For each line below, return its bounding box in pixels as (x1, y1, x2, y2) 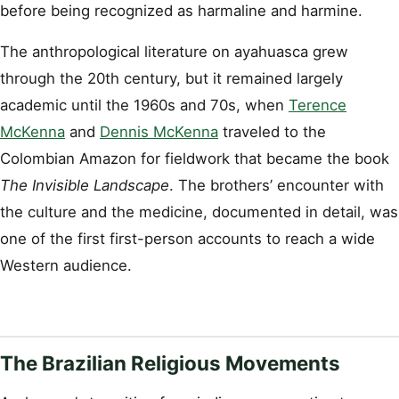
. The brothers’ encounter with (169, 175, 384, 194)
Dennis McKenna (100, 122, 218, 141)
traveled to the (218, 122, 326, 141)
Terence (289, 95, 346, 114)
